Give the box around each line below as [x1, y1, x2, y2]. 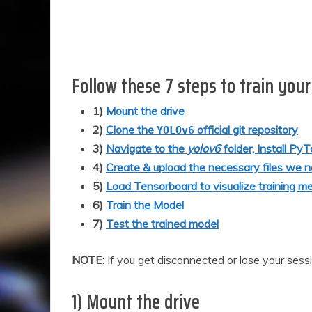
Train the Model [106, 198, 184, 212]
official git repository [194, 123, 298, 137]
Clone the [106, 123, 157, 137]
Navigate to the [106, 141, 187, 156]
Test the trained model [106, 217, 219, 231]
